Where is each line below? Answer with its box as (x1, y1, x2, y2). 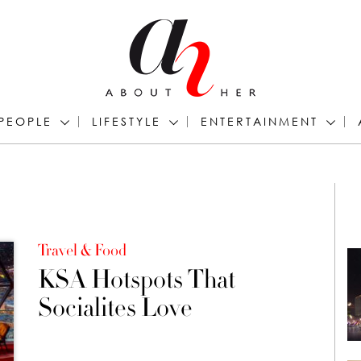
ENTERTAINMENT (201, 114, 318, 128)
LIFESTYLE (92, 114, 161, 128)
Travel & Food (37, 240, 127, 261)
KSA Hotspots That (37, 263, 235, 297)
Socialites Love (37, 291, 193, 325)
